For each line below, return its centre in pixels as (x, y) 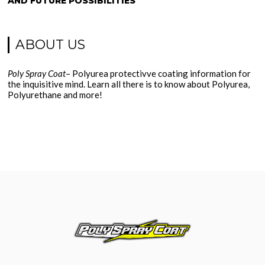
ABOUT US (51, 45)
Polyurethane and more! (55, 95)
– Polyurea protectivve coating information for (159, 73)
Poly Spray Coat (37, 73)
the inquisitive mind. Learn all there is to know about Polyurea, (129, 84)
